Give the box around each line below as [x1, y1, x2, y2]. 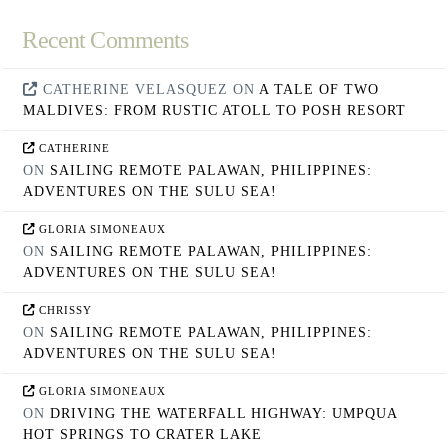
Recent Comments [22, 27, 189, 53]
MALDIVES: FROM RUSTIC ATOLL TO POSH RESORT [23, 102, 407, 118]
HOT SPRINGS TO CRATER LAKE [23, 427, 263, 443]
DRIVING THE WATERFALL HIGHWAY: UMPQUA [50, 406, 398, 422]
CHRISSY [38, 304, 92, 317]
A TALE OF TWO [258, 81, 379, 97]
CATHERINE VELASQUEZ [42, 81, 228, 97]
